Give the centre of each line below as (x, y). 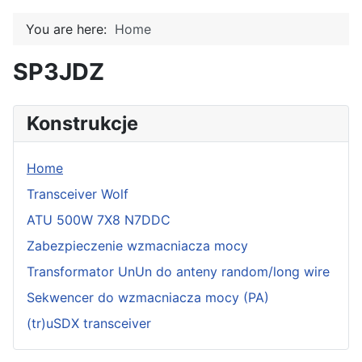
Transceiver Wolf (78, 194)
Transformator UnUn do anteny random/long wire (178, 271)
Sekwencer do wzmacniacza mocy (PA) (148, 297)
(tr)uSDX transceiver (89, 323)
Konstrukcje (82, 123)
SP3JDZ (59, 72)
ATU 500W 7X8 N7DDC (99, 220)
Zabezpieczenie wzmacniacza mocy (137, 246)
